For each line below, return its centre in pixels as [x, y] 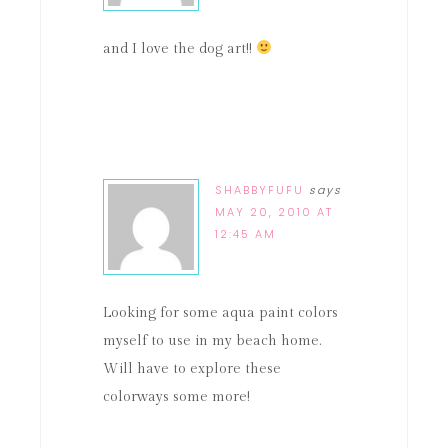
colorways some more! [176, 397]
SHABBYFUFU [259, 190]
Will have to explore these [192, 369]
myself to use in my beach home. [212, 341]
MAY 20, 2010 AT [274, 212]
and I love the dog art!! [179, 49]
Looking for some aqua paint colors [220, 313]
